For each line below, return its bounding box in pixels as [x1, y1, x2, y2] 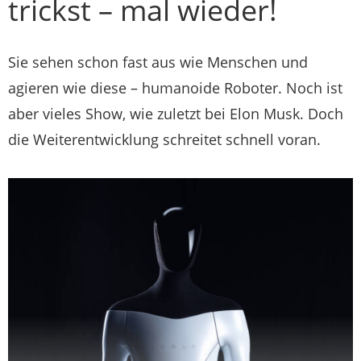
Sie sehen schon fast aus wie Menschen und [8, 52, 308, 72]
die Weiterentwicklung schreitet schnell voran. [8, 130, 321, 149]
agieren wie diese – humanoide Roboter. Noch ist [8, 78, 342, 98]
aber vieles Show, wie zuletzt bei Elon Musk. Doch [8, 104, 343, 123]
